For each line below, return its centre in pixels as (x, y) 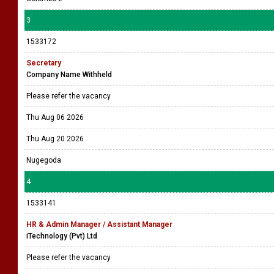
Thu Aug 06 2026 (55, 117)
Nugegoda (44, 160)
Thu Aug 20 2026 (55, 139)
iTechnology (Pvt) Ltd (62, 236)
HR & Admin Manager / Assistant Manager (99, 224)
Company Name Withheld (69, 75)
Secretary (44, 63)
